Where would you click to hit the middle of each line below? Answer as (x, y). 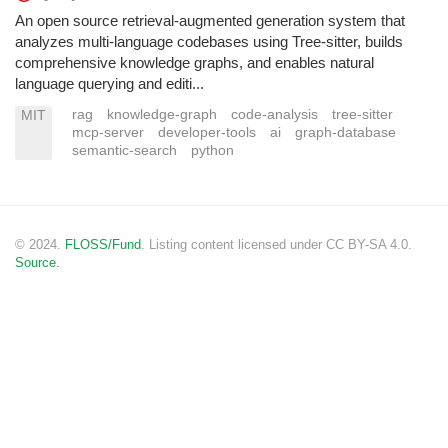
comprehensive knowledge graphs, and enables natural (194, 63)
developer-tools (207, 133)
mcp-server (108, 133)
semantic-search (124, 151)
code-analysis (274, 115)
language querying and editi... (109, 84)
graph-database (345, 133)
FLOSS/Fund (103, 244)
